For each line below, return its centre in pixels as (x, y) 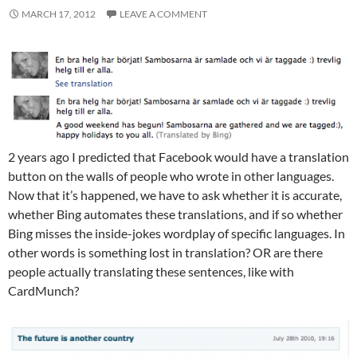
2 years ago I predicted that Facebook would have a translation (178, 156)
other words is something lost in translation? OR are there (165, 252)
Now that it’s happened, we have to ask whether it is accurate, (175, 194)
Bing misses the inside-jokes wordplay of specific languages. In (177, 233)
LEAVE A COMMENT (163, 14)
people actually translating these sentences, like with (151, 271)
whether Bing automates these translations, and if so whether (175, 214)
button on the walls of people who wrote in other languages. (171, 175)
